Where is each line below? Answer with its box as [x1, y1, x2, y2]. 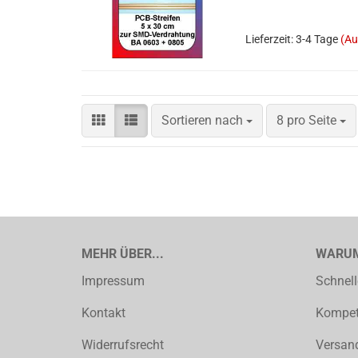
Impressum [82, 273, 145, 288]
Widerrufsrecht [82, 337, 164, 352]
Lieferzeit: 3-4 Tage [245, 33, 338, 46]
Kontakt [82, 305, 125, 320]
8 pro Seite [276, 113, 340, 128]
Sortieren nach [161, 113, 246, 128]
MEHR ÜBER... [82, 246, 164, 261]
